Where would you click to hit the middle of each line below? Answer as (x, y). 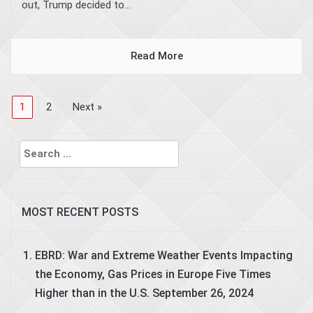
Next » (87, 107)
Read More (156, 56)
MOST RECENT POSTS (80, 212)
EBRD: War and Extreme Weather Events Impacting (164, 255)
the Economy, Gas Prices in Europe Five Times (153, 274)
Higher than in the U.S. (92, 293)
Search (29, 141)
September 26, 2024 (203, 293)
